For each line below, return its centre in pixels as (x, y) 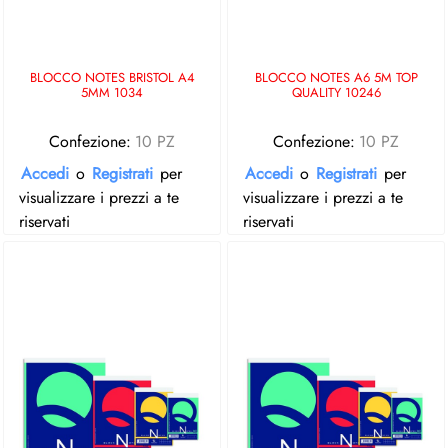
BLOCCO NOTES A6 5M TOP (336, 78)
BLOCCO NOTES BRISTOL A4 (112, 78)
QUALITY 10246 (336, 93)
